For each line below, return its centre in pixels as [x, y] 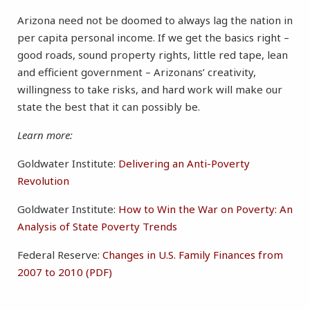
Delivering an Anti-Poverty [184, 164]
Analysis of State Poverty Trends [97, 227]
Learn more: [45, 135]
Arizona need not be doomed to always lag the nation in [155, 20]
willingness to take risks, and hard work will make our [150, 90]
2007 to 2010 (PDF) [65, 272]
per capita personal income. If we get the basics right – [153, 38]
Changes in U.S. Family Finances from [193, 255]
